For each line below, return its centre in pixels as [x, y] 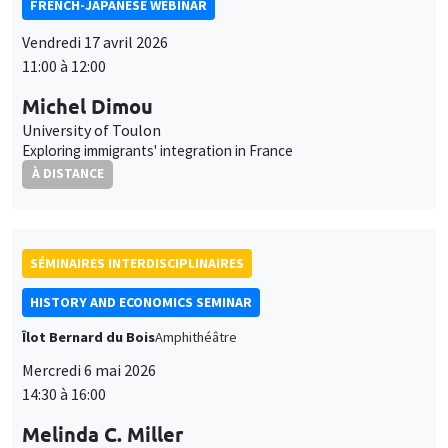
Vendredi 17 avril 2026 [95, 41]
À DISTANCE [67, 174]
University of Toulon [91, 129]
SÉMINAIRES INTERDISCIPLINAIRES [137, 263]
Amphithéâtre [196, 337]
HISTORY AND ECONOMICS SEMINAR [141, 302]
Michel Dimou [87, 105]
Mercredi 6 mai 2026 [89, 370]
